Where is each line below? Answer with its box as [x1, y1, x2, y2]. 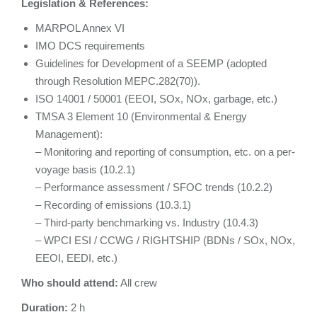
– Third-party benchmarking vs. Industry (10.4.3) [35, 216, 258, 229]
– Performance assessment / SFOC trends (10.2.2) [35, 180, 272, 193]
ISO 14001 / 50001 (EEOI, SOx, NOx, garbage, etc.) [35, 92, 277, 105]
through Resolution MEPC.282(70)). [35, 74, 200, 87]
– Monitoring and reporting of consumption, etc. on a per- [35, 145, 295, 158]
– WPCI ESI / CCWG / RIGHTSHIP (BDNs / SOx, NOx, [35, 234, 295, 246]
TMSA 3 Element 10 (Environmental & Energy [35, 110, 247, 122]
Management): [35, 127, 103, 140]
